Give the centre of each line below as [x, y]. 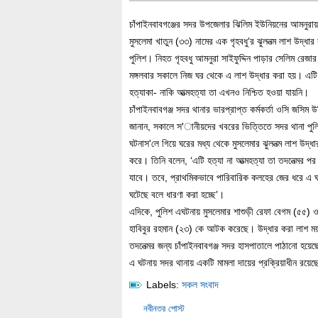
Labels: [163, 285]
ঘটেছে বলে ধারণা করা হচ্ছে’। [177, 194]
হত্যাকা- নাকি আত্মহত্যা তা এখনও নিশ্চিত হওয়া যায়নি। [219, 92]
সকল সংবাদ [200, 285]
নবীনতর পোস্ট [164, 308]
